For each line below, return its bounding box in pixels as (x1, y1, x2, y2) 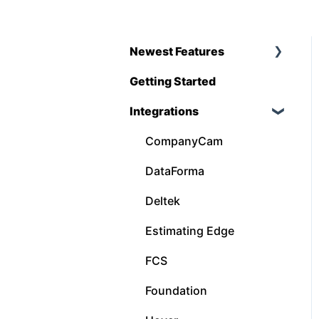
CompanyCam (145, 133, 223, 148)
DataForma (145, 163, 204, 178)
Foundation (145, 283, 207, 298)
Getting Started (130, 73, 216, 88)
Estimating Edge (145, 223, 234, 238)
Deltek (145, 193, 180, 208)
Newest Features (130, 43, 224, 58)
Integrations (130, 103, 199, 118)
